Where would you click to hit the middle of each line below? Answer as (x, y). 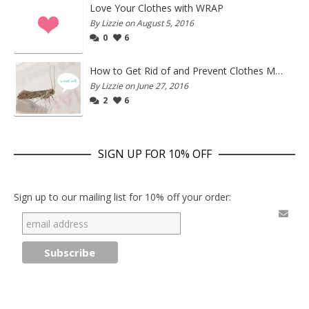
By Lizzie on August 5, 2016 (142, 23)
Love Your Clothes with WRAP (157, 8)
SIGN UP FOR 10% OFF (154, 154)
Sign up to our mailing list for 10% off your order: (122, 197)
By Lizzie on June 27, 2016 (139, 86)
